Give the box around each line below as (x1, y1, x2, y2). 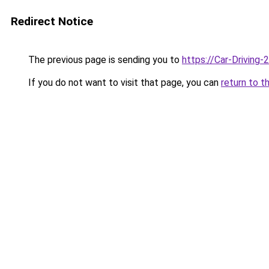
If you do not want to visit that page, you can (26, 77, 221, 88)
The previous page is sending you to (26, 54, 182, 65)
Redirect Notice (11, 14, 93, 28)
